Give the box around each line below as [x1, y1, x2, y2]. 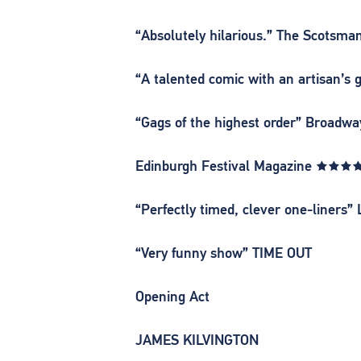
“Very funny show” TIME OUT [135, 243, 312, 262]
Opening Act [135, 287, 210, 305]
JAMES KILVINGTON [135, 330, 259, 349]
